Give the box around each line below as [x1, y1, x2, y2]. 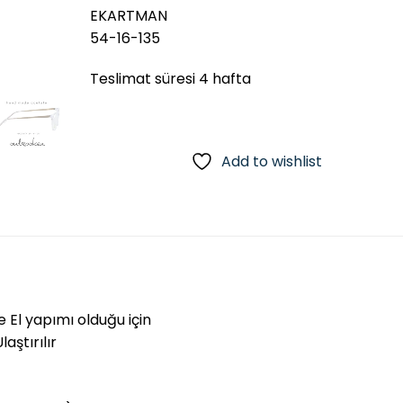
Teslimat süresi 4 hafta [89, 68, 251, 90]
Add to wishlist [221, 150, 323, 172]
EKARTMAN [89, 4, 167, 26]
